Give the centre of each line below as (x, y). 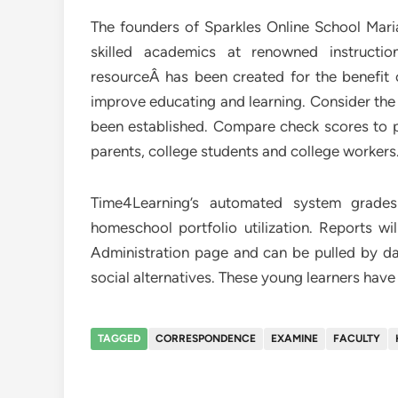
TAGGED (119, 338)
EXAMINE (295, 338)
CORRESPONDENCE (206, 338)
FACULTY (357, 338)
